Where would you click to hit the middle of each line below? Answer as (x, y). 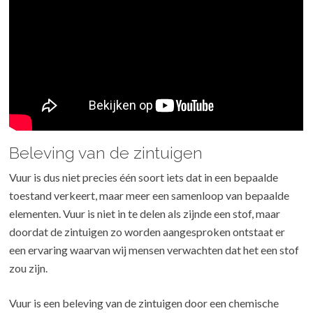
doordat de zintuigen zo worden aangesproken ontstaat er (147, 231)
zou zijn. (29, 268)
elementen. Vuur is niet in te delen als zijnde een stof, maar (145, 213)
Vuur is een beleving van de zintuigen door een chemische (144, 303)
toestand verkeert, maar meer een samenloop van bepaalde (150, 195)
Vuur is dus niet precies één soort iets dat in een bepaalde (144, 177)
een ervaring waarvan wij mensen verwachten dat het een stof (154, 249)
